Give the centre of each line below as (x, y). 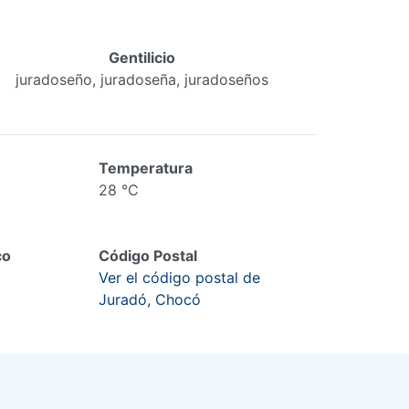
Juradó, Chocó (149, 299)
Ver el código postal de (179, 278)
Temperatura (145, 168)
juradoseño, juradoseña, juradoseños (142, 79)
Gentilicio (142, 58)
